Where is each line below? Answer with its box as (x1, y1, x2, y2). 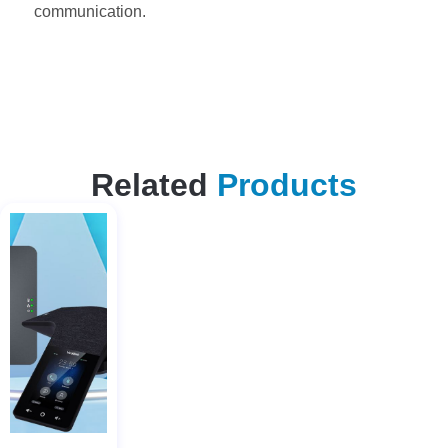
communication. (34, 2, 146, 20)
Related (91, 166, 217, 203)
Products (217, 166, 357, 203)
